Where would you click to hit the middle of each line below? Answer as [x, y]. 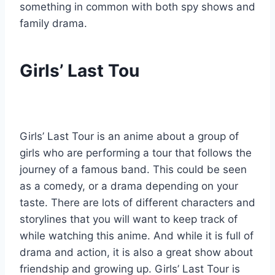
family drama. [53, 24]
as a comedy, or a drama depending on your [129, 186]
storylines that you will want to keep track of [129, 219]
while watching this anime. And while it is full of [137, 236]
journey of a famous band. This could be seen [133, 170]
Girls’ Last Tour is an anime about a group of [129, 137]
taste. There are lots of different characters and [137, 203]
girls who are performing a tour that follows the [136, 153]
